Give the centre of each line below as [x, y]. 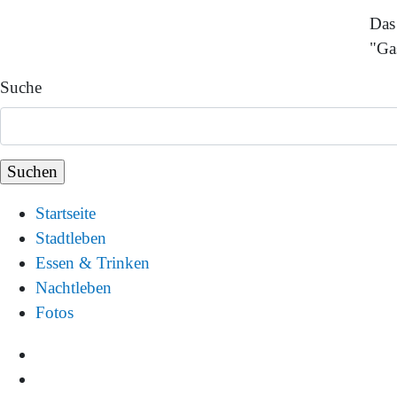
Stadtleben [71, 238]
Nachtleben [74, 288]
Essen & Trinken [93, 263]
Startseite [66, 214]
